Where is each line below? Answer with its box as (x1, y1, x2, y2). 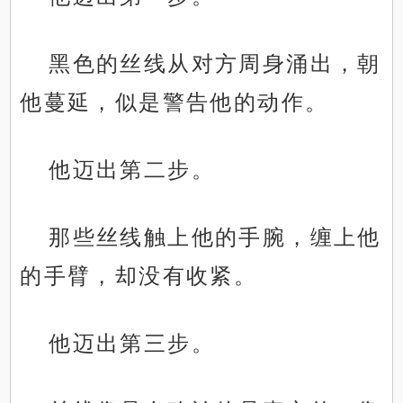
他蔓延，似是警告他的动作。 (20, 90, 329, 115)
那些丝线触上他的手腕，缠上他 (49, 225, 381, 250)
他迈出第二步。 (49, 157, 216, 183)
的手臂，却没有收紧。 (20, 264, 258, 289)
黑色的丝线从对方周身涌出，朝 (49, 51, 381, 76)
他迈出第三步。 (49, 331, 216, 356)
